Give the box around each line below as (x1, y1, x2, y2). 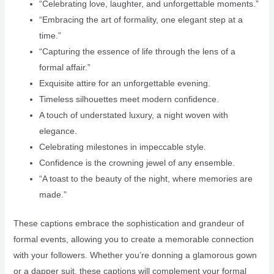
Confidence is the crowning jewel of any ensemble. (39, 158, 235, 168)
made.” (39, 190, 67, 200)
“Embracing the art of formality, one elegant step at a (39, 15, 243, 25)
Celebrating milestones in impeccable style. (39, 142, 206, 152)
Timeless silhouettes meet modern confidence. (39, 94, 219, 105)
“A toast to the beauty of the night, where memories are (39, 174, 253, 184)
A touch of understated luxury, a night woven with (39, 110, 228, 120)
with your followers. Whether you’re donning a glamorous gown (13, 250, 257, 261)
